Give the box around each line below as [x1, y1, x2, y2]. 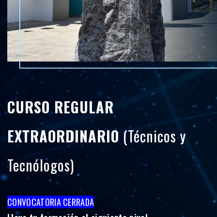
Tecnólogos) [7, 154, 74, 176]
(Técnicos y [119, 125, 186, 147]
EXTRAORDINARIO [7, 125, 119, 147]
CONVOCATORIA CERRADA [7, 196, 94, 209]
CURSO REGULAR [7, 96, 114, 118]
